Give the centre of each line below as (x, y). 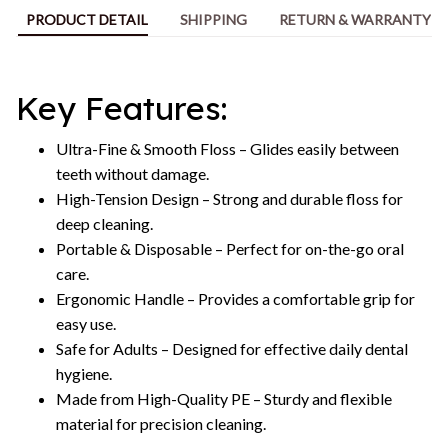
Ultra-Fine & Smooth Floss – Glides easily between (227, 148)
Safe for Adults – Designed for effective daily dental (232, 348)
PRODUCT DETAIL (86, 20)
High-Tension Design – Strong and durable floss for (229, 198)
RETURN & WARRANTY (354, 20)
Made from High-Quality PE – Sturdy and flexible (224, 398)
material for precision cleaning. (161, 423)
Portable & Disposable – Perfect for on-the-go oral (230, 248)
